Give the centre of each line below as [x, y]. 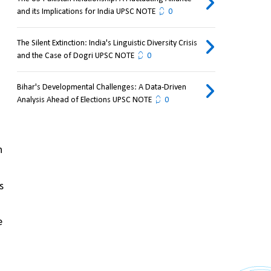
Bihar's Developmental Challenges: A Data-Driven [101, 88]
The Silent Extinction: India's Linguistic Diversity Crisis [107, 44]
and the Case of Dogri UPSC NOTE [75, 56]
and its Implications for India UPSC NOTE [86, 12]
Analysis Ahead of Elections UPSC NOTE [84, 100]
